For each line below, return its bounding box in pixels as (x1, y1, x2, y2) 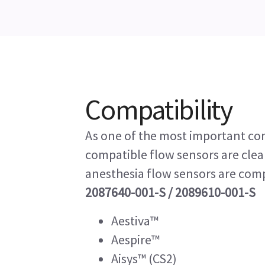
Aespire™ (111, 231, 160, 248)
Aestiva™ (111, 212, 159, 229)
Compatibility (85, 92, 232, 127)
